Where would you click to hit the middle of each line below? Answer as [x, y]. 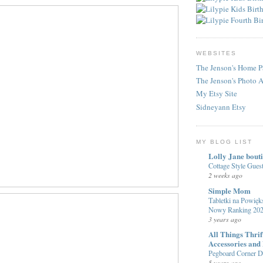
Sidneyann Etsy [221, 107]
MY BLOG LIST [225, 141]
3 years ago [225, 219]
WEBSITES [217, 53]
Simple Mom [230, 190]
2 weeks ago [225, 175]
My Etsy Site [217, 94]
